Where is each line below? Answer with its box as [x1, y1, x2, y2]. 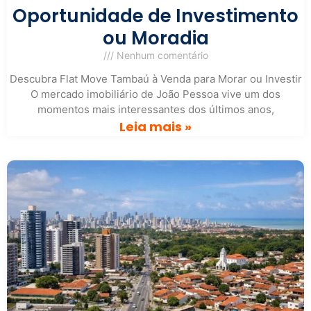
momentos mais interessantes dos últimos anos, [37, 103, 274, 117]
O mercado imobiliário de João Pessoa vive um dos [31, 87, 280, 101]
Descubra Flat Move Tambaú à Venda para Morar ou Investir [9, 72, 302, 86]
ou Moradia [102, 26, 209, 51]
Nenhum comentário [113, 49, 208, 62]
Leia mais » [119, 118, 192, 136]
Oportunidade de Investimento [12, 3, 299, 29]
